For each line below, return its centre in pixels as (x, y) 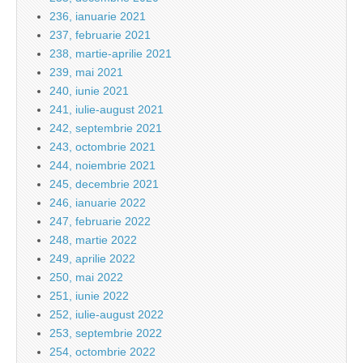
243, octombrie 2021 (102, 147)
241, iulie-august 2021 (107, 110)
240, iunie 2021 (89, 91)
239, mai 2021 (86, 73)
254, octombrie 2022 (102, 352)
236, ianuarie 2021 (98, 17)
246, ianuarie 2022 (98, 203)
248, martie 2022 (93, 240)
